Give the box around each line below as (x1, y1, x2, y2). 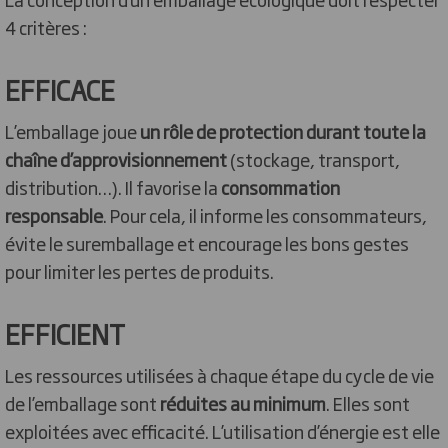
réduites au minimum (160, 390, 326, 416)
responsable (5, 202, 103, 228)
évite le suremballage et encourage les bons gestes (5, 230, 409, 256)
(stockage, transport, (227, 146, 400, 172)
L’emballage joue (5, 118, 140, 144)
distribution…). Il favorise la (5, 174, 221, 200)
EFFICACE (5, 70, 125, 109)
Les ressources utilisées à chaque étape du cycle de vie (5, 362, 434, 388)
